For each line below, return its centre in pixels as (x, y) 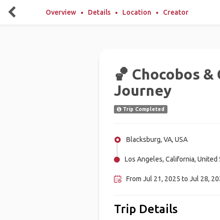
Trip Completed (143, 109)
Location (137, 12)
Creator (176, 12)
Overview (61, 12)
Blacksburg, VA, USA (157, 139)
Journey (142, 90)
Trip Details (146, 209)
